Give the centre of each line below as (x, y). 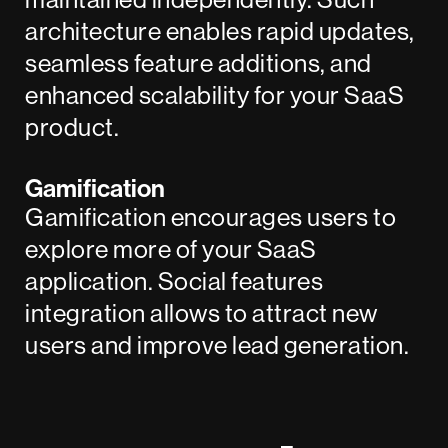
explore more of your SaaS (171, 249)
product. (72, 127)
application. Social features (174, 281)
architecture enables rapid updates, (220, 31)
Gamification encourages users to (211, 217)
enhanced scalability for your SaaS (215, 95)
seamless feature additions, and (198, 63)
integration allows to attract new (201, 313)
